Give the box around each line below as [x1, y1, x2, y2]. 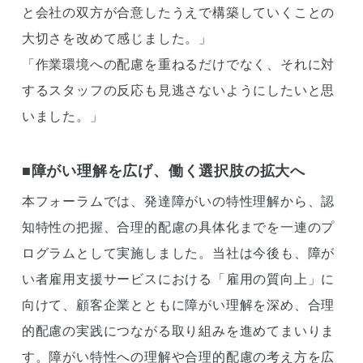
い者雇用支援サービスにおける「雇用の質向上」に [21, 271, 335, 287]
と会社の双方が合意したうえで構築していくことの [21, 4, 335, 20]
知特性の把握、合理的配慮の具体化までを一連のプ [21, 219, 335, 235]
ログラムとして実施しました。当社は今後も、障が [21, 245, 335, 261]
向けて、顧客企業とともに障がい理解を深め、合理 [21, 297, 335, 313]
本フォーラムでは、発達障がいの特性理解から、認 [21, 193, 335, 209]
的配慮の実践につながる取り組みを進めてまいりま [21, 322, 335, 339]
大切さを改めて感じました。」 [21, 30, 213, 46]
